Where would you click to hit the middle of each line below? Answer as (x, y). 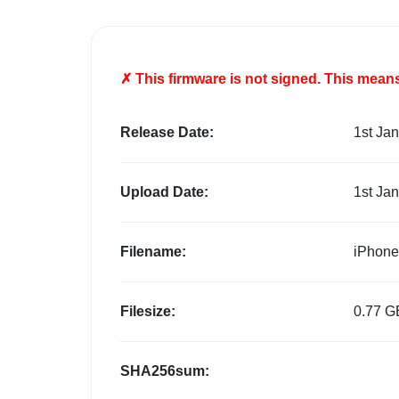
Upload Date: (164, 192)
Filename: (153, 252)
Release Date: (167, 133)
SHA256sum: (165, 371)
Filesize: (148, 312)
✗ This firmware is (183, 79)
